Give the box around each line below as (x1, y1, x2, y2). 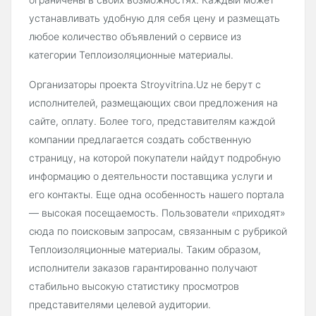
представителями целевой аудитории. (29, 298, 211, 310)
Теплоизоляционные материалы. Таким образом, (29, 243, 261, 255)
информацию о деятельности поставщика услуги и (29, 169, 272, 182)
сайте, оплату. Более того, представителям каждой (29, 114, 275, 127)
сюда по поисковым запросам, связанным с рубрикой (29, 224, 287, 237)
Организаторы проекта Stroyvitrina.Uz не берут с (29, 78, 261, 90)
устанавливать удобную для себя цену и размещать (29, 11, 280, 24)
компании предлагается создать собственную (29, 133, 251, 145)
